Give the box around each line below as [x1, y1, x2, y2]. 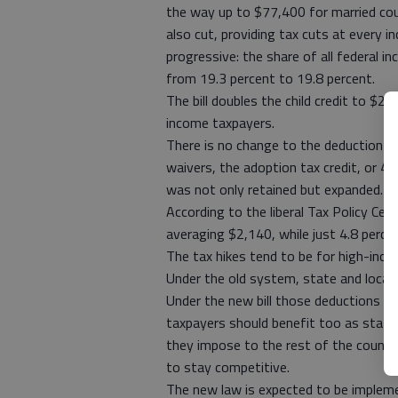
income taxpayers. [166, 112, 275, 134]
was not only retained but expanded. [166, 179, 383, 201]
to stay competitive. [166, 356, 290, 378]
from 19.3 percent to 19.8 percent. [166, 68, 375, 90]
